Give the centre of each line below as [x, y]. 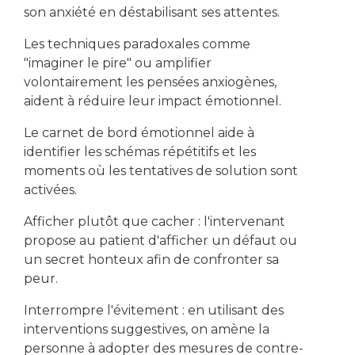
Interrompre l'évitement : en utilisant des [154, 310]
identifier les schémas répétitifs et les [140, 151]
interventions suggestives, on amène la [147, 329]
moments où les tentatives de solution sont [161, 170]
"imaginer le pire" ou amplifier [118, 63]
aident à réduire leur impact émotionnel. [153, 101]
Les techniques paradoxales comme [137, 44]
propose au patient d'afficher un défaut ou [160, 240]
